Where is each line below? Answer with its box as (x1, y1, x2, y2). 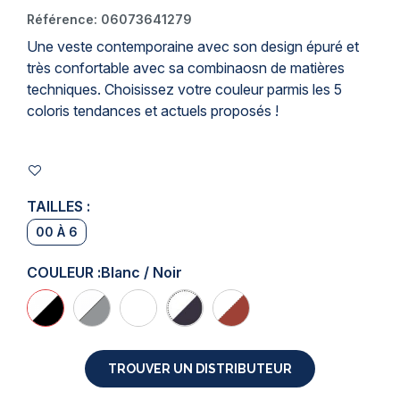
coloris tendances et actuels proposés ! (27, 102, 279, 120)
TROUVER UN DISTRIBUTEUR (108, 362, 292, 376)
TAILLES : (27, 197, 90, 215)
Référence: (27, 12, 97, 27)
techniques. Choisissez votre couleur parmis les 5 (27, 80, 342, 98)
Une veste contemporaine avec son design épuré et (27, 37, 359, 55)
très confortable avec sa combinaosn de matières (27, 59, 345, 77)
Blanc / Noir (101, 263, 182, 281)
